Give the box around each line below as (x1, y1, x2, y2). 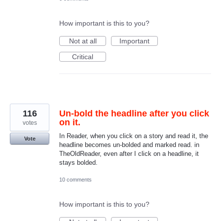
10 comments (59, 176, 92, 183)
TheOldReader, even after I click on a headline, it (59, 149, 199, 157)
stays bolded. (59, 158, 98, 166)
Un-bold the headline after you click (59, 108, 209, 118)
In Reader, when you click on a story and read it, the (59, 132, 208, 140)
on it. (59, 117, 80, 127)
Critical (72, 52, 93, 61)
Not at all (69, 37, 97, 45)
